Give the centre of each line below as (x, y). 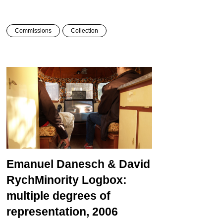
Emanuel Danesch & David (78, 164)
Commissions (33, 31)
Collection (84, 31)
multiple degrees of (58, 196)
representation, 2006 (62, 212)
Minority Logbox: (81, 180)
